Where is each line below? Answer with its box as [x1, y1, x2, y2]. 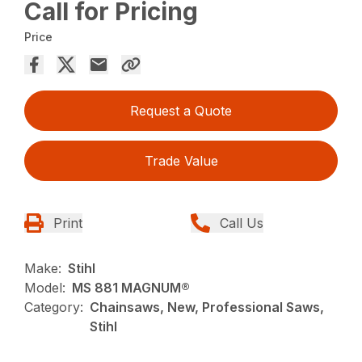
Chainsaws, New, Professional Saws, [90, 298, 325, 315]
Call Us [220, 214, 263, 231]
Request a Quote [130, 102, 232, 119]
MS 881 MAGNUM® [72, 279, 191, 296]
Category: [24, 298, 84, 315]
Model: [24, 279, 66, 296]
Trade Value [144, 152, 218, 169]
